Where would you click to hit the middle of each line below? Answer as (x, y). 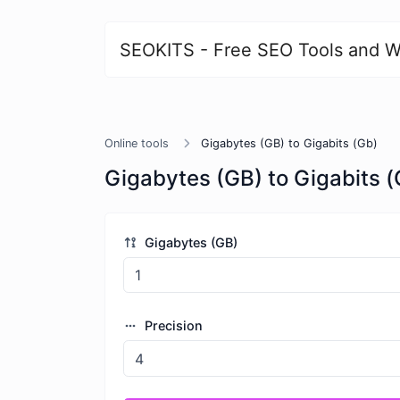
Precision (171, 326)
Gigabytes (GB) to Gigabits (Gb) (289, 143)
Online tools (137, 143)
